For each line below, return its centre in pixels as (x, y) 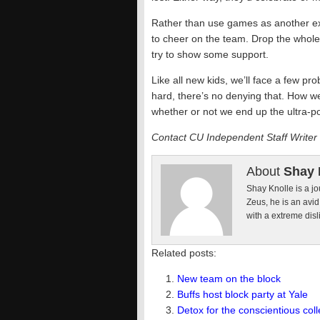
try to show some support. (210, 54)
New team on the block (229, 279)
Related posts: (184, 253)
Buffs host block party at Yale (242, 294)
